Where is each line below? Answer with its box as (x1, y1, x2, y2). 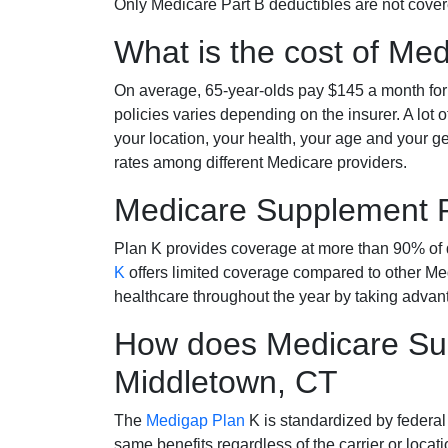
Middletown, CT (114, 363, 338, 400)
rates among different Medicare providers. (114, 153, 407, 171)
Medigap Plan (146, 411, 245, 429)
